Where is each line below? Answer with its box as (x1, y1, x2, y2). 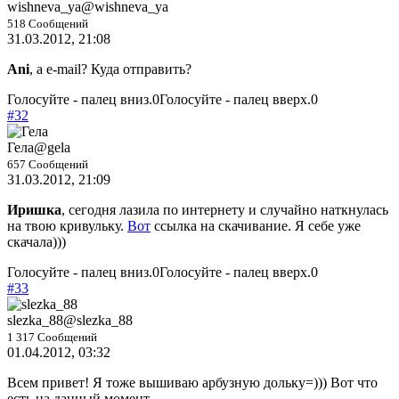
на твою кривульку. (7, 217, 127, 233)
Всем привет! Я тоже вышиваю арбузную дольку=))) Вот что (7, 374, 378, 390)
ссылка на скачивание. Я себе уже (151, 217, 361, 233)
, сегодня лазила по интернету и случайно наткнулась (61, 201, 388, 217)
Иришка (7, 201, 61, 217)
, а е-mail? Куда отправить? (29, 61, 191, 77)
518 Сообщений (7, 16, 88, 30)
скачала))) (7, 233, 66, 249)
